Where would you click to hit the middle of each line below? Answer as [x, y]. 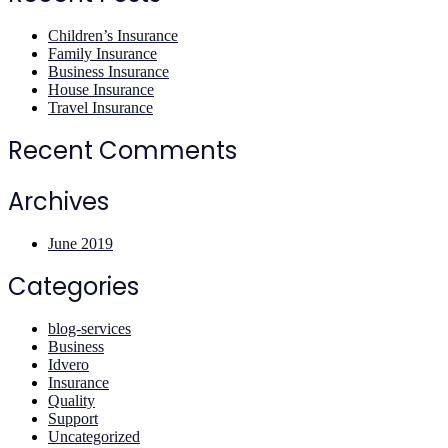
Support [73, 418]
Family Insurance [102, 53]
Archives [58, 201]
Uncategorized [94, 436]
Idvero [68, 364]
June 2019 [80, 243]
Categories [73, 286]
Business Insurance [108, 71]
